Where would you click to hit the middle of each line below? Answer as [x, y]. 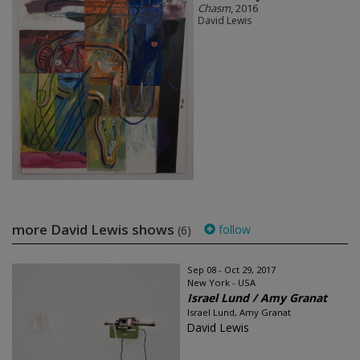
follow [233, 229]
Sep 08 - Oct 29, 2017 [231, 269]
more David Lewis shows [95, 229]
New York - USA [221, 282]
